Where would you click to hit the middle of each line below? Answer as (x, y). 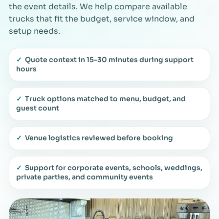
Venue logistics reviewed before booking (99, 138)
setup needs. (34, 31)
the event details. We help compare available (98, 6)
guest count (38, 108)
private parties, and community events (85, 177)
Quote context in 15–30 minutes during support (109, 59)
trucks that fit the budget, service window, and (102, 19)
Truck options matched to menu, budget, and (105, 99)
